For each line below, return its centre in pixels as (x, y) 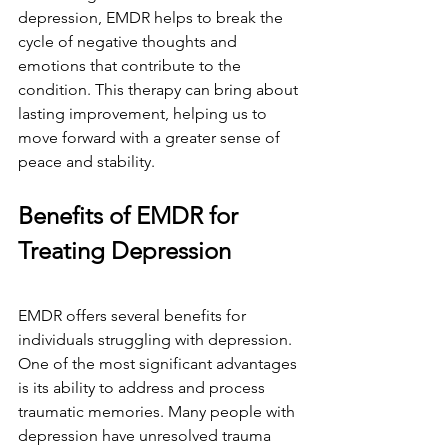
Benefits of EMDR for (131, 215)
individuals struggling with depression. (157, 339)
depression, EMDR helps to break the (152, 17)
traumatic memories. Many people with (158, 411)
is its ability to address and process (143, 387)
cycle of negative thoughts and (129, 41)
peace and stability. (86, 161)
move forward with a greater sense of (151, 137)
